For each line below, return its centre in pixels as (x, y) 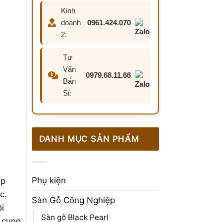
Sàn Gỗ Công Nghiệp (73, 200)
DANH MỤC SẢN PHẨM (89, 139)
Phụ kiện (49, 180)
